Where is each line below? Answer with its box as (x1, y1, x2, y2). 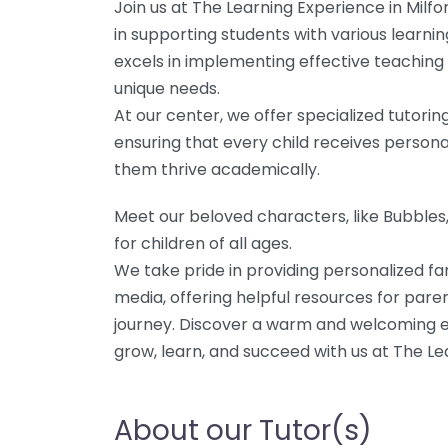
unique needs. (114, 77, 220, 100)
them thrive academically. (114, 158, 320, 181)
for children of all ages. (114, 232, 292, 255)
